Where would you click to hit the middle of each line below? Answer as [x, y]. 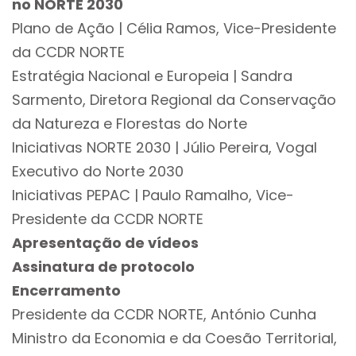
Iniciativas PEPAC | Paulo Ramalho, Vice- [153, 195]
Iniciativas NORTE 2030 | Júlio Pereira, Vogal [164, 147]
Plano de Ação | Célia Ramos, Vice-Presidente [174, 28]
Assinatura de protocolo [103, 267]
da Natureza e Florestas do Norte [130, 124]
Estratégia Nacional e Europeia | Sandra [152, 76]
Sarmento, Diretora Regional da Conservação [174, 100]
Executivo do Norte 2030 [98, 171]
